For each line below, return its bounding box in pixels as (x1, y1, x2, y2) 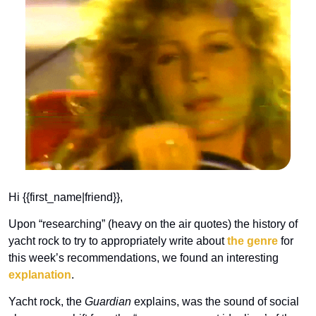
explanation (8, 268, 71, 281)
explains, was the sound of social (131, 295, 299, 308)
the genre (227, 234, 278, 247)
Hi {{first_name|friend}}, (8, 190, 126, 203)
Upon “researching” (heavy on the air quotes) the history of (8, 217, 298, 230)
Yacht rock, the (8, 295, 85, 308)
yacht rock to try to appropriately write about (8, 234, 227, 247)
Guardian (85, 295, 131, 308)
